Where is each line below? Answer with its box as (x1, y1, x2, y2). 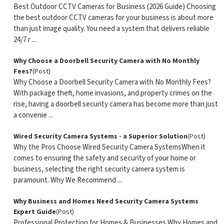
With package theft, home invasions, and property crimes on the (13, 88, 212, 98)
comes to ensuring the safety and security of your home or (13, 153, 196, 163)
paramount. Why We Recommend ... (13, 175, 122, 185)
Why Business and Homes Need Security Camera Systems (13, 196, 198, 206)
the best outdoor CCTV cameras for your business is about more (13, 12, 213, 23)
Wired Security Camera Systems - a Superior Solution (13, 131, 187, 141)
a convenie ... (13, 110, 53, 120)
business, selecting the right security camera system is (13, 164, 185, 174)
